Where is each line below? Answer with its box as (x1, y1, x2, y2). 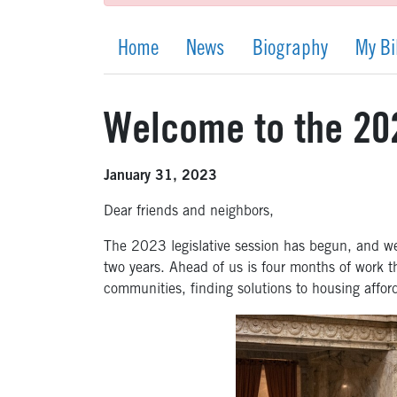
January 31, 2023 (104, 169, 217, 184)
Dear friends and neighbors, (104, 205, 274, 220)
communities (104, 283, 182, 298)
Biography (252, 40, 328, 62)
